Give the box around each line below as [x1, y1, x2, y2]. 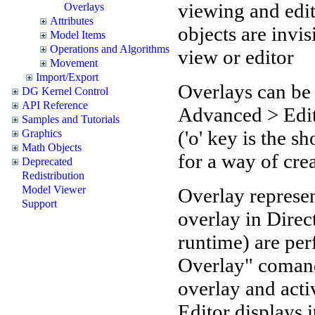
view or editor [178, 45, 294, 68]
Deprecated [22, 155, 72, 167]
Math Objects [22, 141, 82, 153]
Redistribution [22, 169, 84, 181]
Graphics [22, 127, 62, 139]
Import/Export [36, 70, 98, 83]
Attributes [50, 14, 94, 27]
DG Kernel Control [22, 84, 108, 97]
